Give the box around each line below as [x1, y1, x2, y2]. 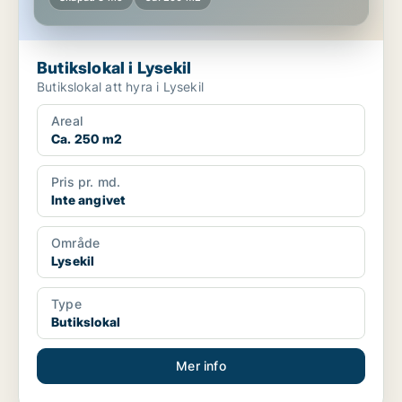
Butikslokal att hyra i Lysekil [37, 79, 204, 95]
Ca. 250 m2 [51, 131, 122, 147]
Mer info [176, 358, 226, 374]
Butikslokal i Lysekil [37, 58, 192, 78]
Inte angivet [51, 192, 126, 208]
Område [51, 235, 100, 251]
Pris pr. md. [51, 174, 121, 190]
